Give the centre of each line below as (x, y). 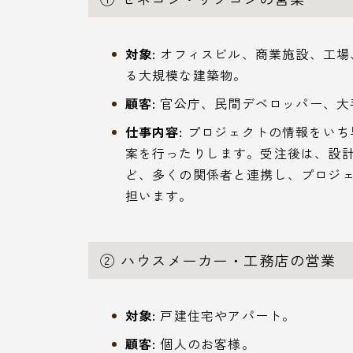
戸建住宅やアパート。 (226, 315)
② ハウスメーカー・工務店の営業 (218, 260)
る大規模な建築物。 (186, 74)
